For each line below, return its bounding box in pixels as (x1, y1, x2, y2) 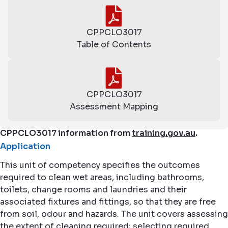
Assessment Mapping (70, 101, 158, 112)
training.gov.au (132, 128, 195, 138)
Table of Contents (77, 39, 151, 50)
